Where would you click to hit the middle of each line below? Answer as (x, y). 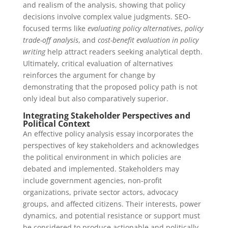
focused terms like (55, 28)
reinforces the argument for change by (89, 75)
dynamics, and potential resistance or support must (111, 216)
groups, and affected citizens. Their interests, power (112, 204)
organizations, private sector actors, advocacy (100, 192)
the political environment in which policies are (102, 157)
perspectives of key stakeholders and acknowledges (111, 145)
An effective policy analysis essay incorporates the (108, 134)
